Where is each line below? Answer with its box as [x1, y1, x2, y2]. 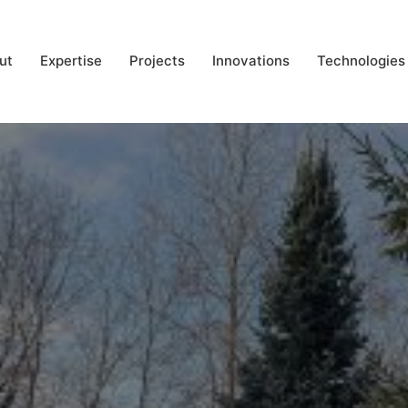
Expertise [40, 51, 102, 69]
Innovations [212, 51, 290, 69]
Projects [129, 51, 185, 69]
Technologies [317, 51, 405, 69]
